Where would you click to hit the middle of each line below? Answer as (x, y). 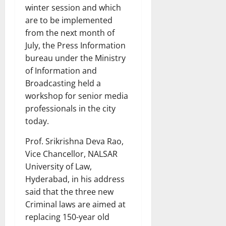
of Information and (61, 70)
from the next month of (70, 33)
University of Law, (59, 166)
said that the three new (69, 191)
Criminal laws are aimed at (75, 204)
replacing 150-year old (67, 217)
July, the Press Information (75, 45)
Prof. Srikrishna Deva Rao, (74, 141)
